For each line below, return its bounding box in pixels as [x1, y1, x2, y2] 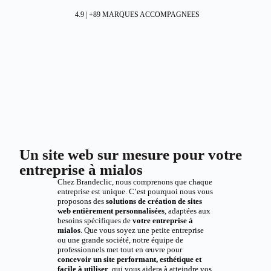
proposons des [57, 197, 106, 206]
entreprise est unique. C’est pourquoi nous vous [57, 187, 213, 196]
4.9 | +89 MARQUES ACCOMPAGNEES [74, 10, 200, 19]
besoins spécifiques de [57, 216, 132, 225]
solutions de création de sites [105, 197, 202, 206]
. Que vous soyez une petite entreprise [80, 226, 204, 235]
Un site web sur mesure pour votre [19, 146, 243, 163]
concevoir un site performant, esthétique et [57, 255, 201, 264]
